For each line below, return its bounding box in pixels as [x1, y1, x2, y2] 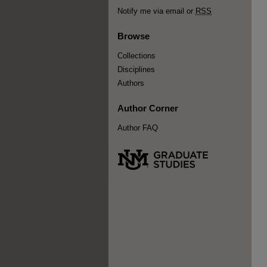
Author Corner [117, 103, 178, 113]
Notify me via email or [117, 7, 195, 15]
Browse [117, 30, 150, 41]
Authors [117, 79, 144, 88]
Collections [117, 51, 156, 60]
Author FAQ [117, 123, 158, 132]
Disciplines [117, 65, 155, 74]
